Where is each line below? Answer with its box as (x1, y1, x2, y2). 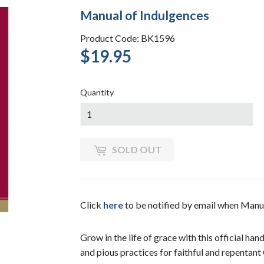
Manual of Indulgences (80, 8, 209, 23)
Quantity (80, 87, 114, 97)
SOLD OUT (112, 143, 161, 155)
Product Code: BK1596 (80, 32, 175, 44)
